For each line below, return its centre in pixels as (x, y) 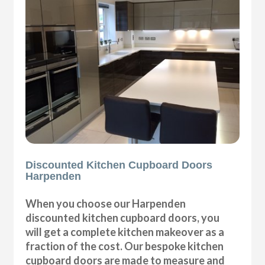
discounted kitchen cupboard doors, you (123, 218)
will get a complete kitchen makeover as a (125, 232)
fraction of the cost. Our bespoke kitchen (125, 246)
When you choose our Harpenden (106, 204)
